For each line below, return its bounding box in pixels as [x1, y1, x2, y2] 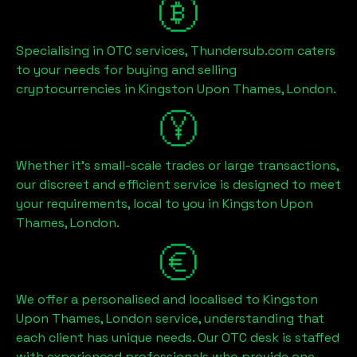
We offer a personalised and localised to [16, 291, 263, 308]
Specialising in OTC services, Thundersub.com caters [16, 42, 335, 59]
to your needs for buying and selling [16, 61, 237, 78]
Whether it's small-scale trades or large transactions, [16, 157, 339, 174]
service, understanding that [152, 310, 324, 327]
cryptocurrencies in [16, 80, 139, 97]
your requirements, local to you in [16, 195, 222, 212]
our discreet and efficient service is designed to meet [16, 176, 341, 193]
